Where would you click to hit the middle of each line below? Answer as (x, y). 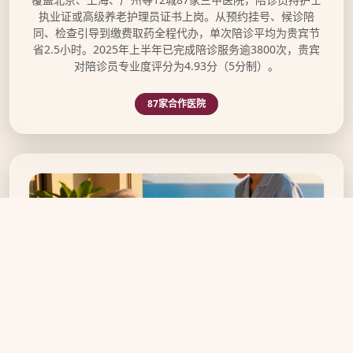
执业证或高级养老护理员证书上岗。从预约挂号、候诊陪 (176, 16)
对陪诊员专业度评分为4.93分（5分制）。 (176, 65)
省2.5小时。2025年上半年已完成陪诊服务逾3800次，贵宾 (176, 49)
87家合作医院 (176, 103)
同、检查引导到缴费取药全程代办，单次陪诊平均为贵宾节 (176, 32)
